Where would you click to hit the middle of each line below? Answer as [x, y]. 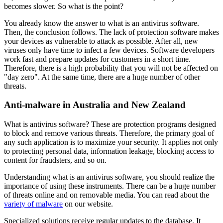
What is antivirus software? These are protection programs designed [110, 124]
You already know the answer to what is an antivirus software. [102, 23]
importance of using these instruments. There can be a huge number [110, 186]
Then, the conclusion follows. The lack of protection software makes [111, 32]
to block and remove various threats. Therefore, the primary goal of [109, 133]
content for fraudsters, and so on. [55, 160]
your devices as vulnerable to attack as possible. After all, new [101, 41]
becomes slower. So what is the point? [64, 6]
